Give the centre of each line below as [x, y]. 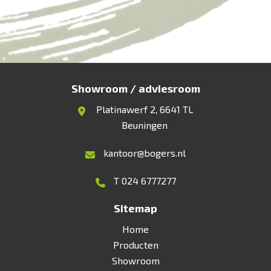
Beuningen [145, 125]
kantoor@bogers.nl [145, 153]
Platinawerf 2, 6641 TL [145, 109]
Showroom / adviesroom [135, 88]
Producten [135, 245]
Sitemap [135, 208]
